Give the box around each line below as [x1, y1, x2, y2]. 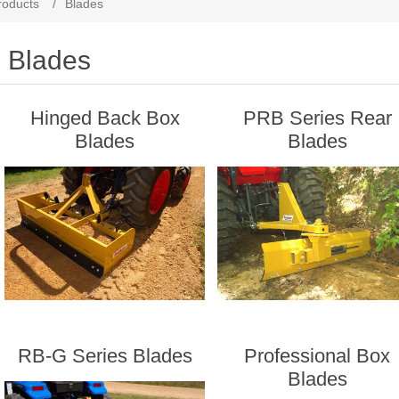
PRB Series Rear [242, 107, 392, 129]
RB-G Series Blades [17, 345, 192, 368]
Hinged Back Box [29, 107, 180, 129]
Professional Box [244, 345, 391, 368]
